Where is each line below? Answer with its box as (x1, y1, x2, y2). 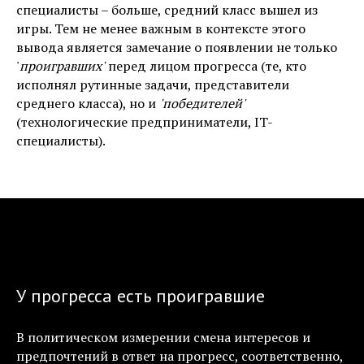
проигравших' (19, 57, 105, 75)
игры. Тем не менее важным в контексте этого (16, 19, 305, 37)
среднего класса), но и (16, 94, 159, 112)
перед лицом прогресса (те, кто (105, 57, 306, 75)
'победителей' (159, 94, 245, 112)
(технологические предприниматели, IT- (16, 113, 273, 131)
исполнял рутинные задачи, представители (16, 76, 289, 93)
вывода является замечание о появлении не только (16, 38, 337, 56)
